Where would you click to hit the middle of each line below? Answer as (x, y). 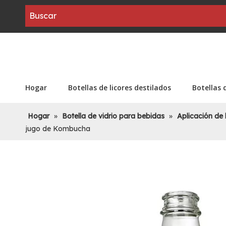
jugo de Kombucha (58, 129)
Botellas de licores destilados (120, 88)
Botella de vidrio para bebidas (113, 116)
